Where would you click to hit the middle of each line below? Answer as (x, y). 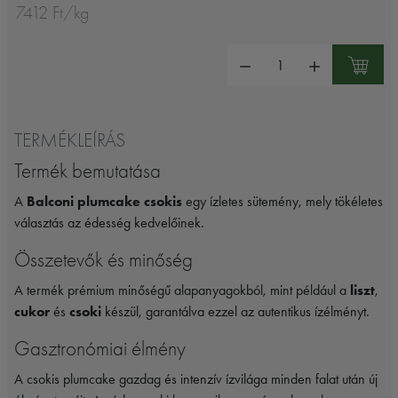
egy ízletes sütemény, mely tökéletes (283, 202)
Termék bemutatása (88, 171)
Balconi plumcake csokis (104, 202)
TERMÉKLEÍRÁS (70, 140)
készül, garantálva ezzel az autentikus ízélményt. (235, 312)
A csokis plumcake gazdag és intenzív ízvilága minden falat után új (196, 379)
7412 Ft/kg (52, 13)
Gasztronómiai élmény (100, 349)
